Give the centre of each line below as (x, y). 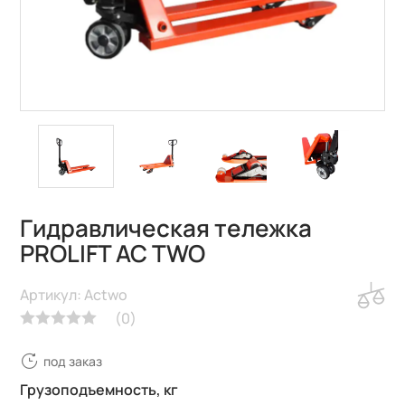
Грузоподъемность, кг (99, 390)
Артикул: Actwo (74, 295)
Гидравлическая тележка (166, 228)
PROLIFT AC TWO (113, 254)
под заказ (73, 361)
